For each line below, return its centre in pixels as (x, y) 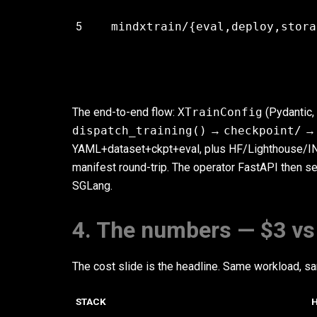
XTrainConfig (220, 112)
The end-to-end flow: (125, 112)
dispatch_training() (139, 131)
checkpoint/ (263, 131)
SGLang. (92, 186)
